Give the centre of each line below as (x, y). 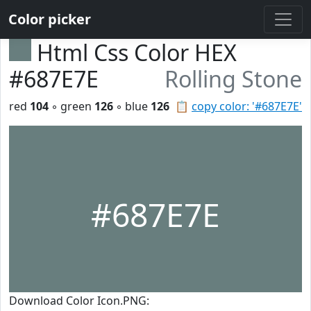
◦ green (72, 106)
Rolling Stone (233, 79)
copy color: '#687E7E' (247, 106)
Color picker (50, 19)
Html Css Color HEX (137, 52)
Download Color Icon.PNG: (79, 301)
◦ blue (132, 106)
